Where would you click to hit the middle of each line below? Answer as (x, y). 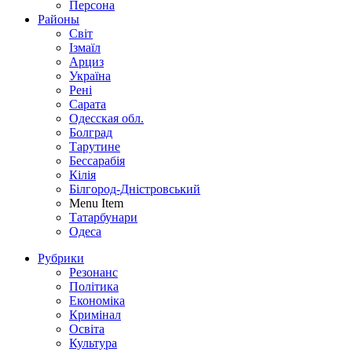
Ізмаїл (85, 48)
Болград (91, 133)
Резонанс (93, 273)
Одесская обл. (106, 119)
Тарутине (95, 147)
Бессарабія (97, 161)
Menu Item (96, 203)
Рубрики (61, 258)
